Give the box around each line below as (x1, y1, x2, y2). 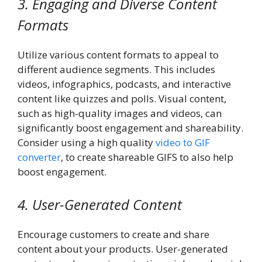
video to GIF (156, 136, 210, 150)
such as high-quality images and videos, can (18, 106, 222, 120)
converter (18, 150, 61, 164)
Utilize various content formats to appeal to (18, 48, 219, 62)
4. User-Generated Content (18, 194, 182, 214)
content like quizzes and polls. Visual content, (18, 92, 226, 106)
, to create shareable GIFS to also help (61, 150, 233, 164)
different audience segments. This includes (18, 63, 215, 77)
